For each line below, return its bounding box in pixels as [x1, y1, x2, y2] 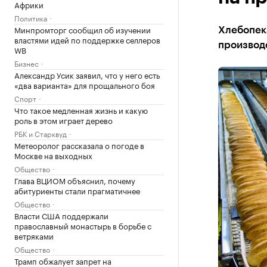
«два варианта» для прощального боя [14, 79, 155, 91]
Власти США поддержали [14, 209, 108, 221]
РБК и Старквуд [14, 128, 67, 139]
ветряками [14, 229, 54, 241]
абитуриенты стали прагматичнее [14, 184, 140, 196]
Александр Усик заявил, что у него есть [14, 69, 160, 80]
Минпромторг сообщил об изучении [14, 23, 151, 35]
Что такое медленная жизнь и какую [14, 104, 148, 116]
